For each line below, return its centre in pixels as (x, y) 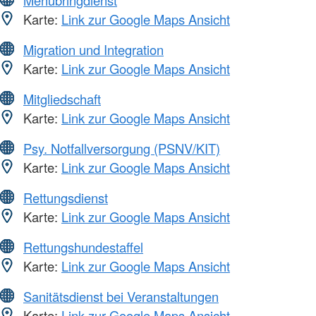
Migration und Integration (93, 50)
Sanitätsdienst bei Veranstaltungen (121, 297)
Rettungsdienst (66, 198)
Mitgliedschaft (62, 99)
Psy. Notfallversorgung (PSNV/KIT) (122, 148)
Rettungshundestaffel (83, 247)
